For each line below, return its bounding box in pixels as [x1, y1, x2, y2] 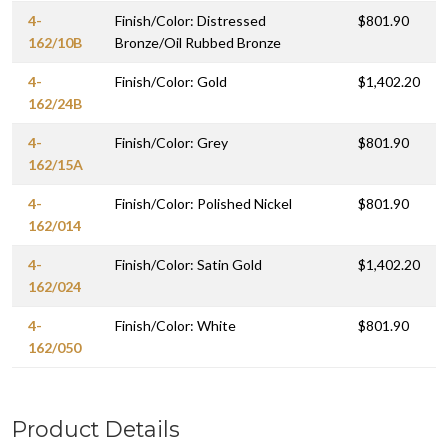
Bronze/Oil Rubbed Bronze [115, 33, 281, 51]
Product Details [12, 415, 180, 442]
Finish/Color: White [115, 316, 236, 334]
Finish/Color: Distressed [115, 11, 266, 29]
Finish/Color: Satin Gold [115, 255, 262, 273]
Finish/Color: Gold [115, 72, 227, 90]
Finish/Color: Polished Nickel [115, 194, 292, 212]
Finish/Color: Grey [115, 133, 228, 151]
